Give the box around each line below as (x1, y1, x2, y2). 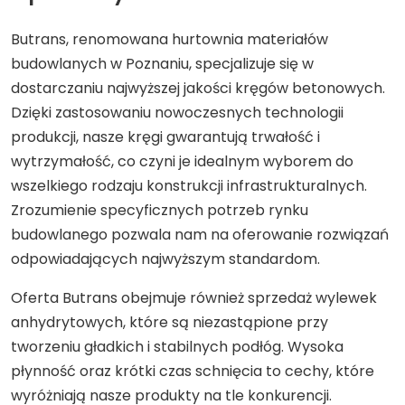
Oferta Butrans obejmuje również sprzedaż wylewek (11, 287, 377, 308)
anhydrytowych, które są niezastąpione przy (11, 312, 328, 333)
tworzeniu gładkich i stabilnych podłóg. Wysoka (11, 336, 344, 357)
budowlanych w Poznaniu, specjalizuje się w (11, 53, 314, 74)
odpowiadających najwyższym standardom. (11, 249, 320, 269)
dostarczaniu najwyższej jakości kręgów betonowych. (11, 78, 385, 99)
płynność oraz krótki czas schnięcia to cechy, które (11, 361, 374, 381)
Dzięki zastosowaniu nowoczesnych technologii (11, 102, 344, 123)
